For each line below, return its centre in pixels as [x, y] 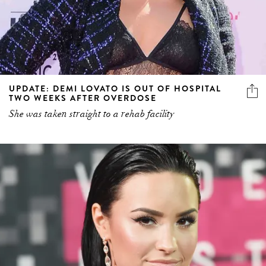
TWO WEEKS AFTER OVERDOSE [83, 98]
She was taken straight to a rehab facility [91, 114]
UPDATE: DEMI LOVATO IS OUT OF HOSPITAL [115, 89]
